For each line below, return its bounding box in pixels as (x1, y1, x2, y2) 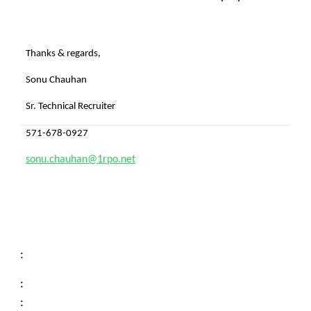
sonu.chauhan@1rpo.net (26, 154, 136, 165)
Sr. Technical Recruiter (26, 101, 116, 112)
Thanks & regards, (26, 49, 101, 59)
